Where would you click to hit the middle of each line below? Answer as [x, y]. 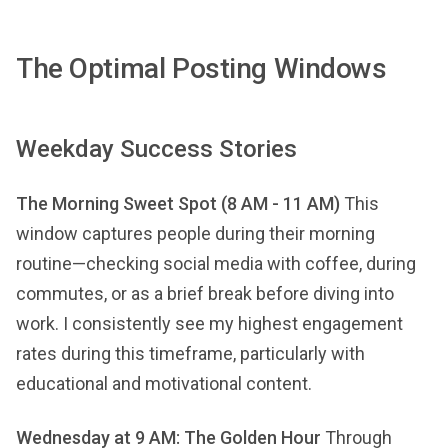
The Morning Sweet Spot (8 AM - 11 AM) [178, 203]
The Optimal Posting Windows [201, 68]
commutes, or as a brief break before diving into [205, 293]
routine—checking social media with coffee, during [216, 263]
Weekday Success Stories [156, 149]
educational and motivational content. [164, 383]
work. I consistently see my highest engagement [209, 323]
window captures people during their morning [195, 233]
